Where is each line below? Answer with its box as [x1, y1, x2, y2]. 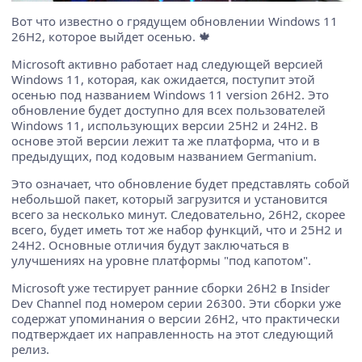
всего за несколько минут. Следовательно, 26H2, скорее [11, 205, 345, 222]
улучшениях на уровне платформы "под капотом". [11, 251, 311, 268]
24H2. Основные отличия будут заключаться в [11, 236, 289, 253]
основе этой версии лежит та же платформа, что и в [11, 132, 320, 149]
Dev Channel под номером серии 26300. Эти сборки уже [11, 294, 341, 311]
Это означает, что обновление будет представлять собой [11, 175, 350, 192]
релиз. [11, 340, 49, 357]
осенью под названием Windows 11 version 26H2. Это [11, 86, 329, 103]
